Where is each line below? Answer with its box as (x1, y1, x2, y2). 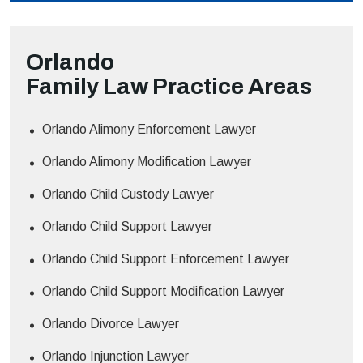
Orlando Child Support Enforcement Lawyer (42, 251, 289, 266)
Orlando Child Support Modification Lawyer (42, 284, 284, 298)
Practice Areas (152, 73, 312, 99)
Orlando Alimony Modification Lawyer (42, 154, 251, 169)
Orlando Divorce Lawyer (42, 316, 179, 331)
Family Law (26, 73, 152, 99)
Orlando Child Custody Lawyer (42, 186, 214, 201)
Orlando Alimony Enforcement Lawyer (42, 122, 256, 136)
